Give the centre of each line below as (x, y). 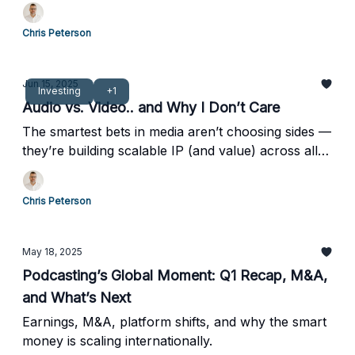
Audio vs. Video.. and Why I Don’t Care (151, 107)
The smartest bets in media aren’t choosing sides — (177, 132)
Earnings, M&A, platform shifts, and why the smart (174, 322)
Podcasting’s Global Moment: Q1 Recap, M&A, (175, 275)
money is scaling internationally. (117, 341)
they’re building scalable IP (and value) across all (170, 151)
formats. (47, 170)
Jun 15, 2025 (50, 84)
